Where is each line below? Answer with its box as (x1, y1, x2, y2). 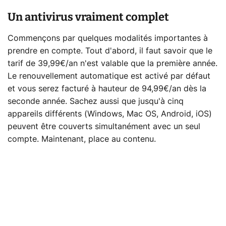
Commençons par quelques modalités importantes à (8, 34, 208, 43)
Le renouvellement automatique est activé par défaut (8, 72, 210, 81)
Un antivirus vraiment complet (8, 10, 169, 24)
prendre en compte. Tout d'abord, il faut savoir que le (8, 47, 212, 55)
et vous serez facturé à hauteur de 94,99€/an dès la (8, 85, 206, 93)
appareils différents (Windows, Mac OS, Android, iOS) (8, 110, 212, 119)
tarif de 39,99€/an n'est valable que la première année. (8, 60, 217, 68)
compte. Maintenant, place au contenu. (8, 135, 156, 144)
